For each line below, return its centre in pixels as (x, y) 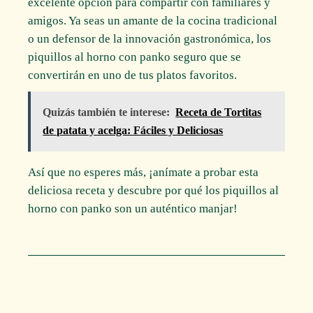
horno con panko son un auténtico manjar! (133, 208)
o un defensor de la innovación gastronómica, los (150, 38)
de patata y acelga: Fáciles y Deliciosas (133, 130)
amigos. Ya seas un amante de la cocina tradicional (153, 20)
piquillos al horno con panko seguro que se (135, 57)
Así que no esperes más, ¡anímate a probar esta (144, 172)
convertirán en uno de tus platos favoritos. (133, 75)
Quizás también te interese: (107, 112)
